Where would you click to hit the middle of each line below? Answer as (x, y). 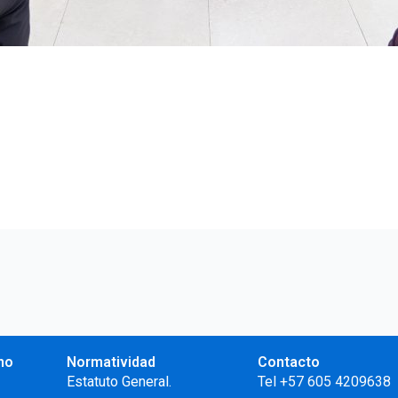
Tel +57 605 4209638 (325, 382)
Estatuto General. (119, 382)
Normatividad (111, 362)
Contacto (289, 362)
